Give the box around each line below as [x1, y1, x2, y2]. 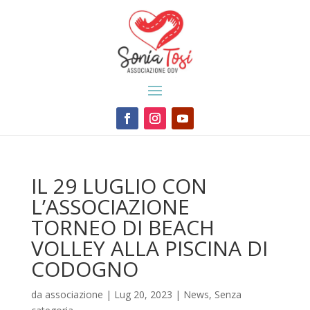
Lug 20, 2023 [113, 287, 172, 301]
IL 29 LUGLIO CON [30, 171, 207, 200]
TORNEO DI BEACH [30, 212, 215, 241]
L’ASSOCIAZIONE [30, 192, 190, 221]
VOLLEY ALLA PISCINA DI [30, 233, 268, 262]
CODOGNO [30, 254, 138, 283]
